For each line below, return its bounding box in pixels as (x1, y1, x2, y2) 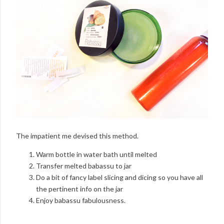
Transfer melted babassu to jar (36, 161, 131, 170)
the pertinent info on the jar (36, 184, 123, 193)
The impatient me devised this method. (16, 131, 138, 140)
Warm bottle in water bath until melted (36, 149, 157, 158)
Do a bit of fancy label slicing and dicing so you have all (36, 172, 203, 181)
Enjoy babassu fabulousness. (36, 195, 125, 204)
